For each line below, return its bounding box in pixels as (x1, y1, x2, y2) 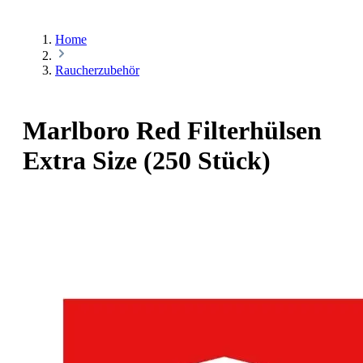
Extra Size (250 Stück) (23, 146, 271, 176)
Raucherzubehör (55, 63, 139, 77)
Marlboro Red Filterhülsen (23, 116, 322, 146)
